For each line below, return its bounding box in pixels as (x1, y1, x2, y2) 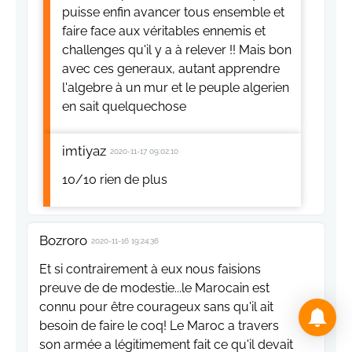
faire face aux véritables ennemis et (62, 24, 266, 39)
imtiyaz (62, 143, 106, 159)
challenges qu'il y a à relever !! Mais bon (62, 42, 291, 58)
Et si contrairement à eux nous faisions (39, 262, 261, 277)
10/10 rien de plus (62, 172, 167, 188)
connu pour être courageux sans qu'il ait (39, 299, 273, 315)
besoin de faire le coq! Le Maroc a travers (39, 318, 279, 334)
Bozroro (39, 233, 87, 249)
